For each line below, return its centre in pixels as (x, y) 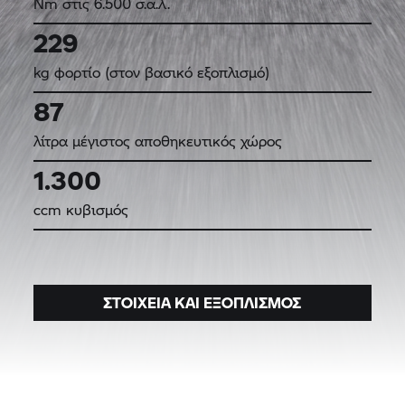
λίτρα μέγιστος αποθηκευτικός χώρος (158, 140)
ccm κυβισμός (81, 209)
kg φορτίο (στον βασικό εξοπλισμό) (152, 71)
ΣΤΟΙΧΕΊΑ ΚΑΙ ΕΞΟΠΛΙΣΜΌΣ (202, 302)
